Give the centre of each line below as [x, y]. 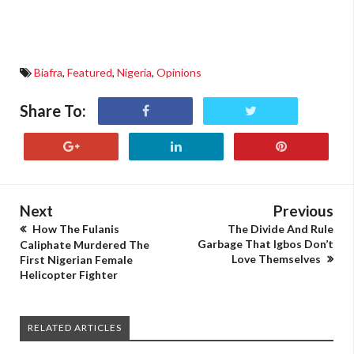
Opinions [179, 72]
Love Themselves [277, 259]
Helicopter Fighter [69, 275]
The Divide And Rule [281, 229]
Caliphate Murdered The [85, 245]
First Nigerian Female [76, 260]
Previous [303, 211]
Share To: [53, 111]
